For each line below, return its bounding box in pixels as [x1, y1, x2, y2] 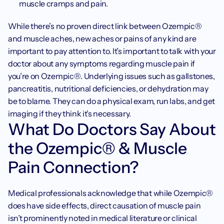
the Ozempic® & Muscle [8, 138, 187, 158]
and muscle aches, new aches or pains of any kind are [8, 33, 196, 43]
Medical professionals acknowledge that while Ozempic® [8, 188, 213, 198]
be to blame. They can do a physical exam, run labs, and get [8, 96, 215, 106]
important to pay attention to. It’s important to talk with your [8, 46, 216, 56]
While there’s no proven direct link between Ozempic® [8, 21, 202, 31]
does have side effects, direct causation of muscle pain [8, 200, 201, 210]
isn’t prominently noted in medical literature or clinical [8, 213, 197, 223]
